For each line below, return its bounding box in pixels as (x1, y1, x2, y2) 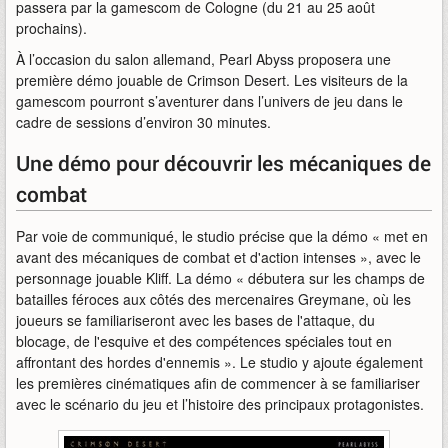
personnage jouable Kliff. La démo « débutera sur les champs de (16, 268, 425, 288)
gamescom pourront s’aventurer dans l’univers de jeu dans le (16, 91, 403, 111)
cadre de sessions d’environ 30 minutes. (16, 112, 271, 132)
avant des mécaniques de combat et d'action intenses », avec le (16, 247, 421, 267)
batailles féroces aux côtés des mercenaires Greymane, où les (16, 289, 411, 309)
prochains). (16, 18, 87, 38)
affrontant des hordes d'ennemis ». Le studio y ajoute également (16, 352, 423, 372)
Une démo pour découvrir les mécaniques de (16, 149, 431, 177)
